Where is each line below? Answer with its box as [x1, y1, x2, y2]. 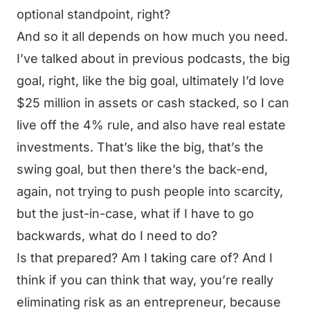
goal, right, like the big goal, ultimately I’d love [17, 73, 284, 88]
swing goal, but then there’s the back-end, [17, 162, 268, 176]
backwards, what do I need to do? [17, 228, 217, 243]
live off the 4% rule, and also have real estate [17, 118, 286, 132]
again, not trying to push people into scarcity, [17, 184, 283, 199]
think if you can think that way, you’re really [17, 273, 273, 287]
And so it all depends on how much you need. [17, 29, 288, 44]
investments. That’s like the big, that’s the [17, 140, 264, 154]
